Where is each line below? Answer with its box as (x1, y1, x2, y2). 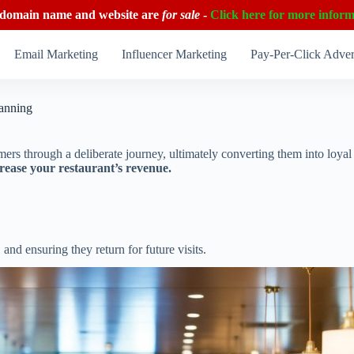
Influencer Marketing (122, 47, 227, 61)
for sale (162, 8, 200, 21)
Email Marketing (14, 47, 98, 61)
